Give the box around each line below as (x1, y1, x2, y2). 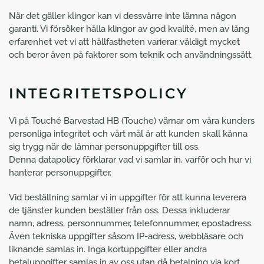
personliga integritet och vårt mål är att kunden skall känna (9, 128, 247, 139)
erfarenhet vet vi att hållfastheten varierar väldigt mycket (9, 37, 240, 47)
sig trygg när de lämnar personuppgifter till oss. (9, 141, 200, 152)
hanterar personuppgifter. (9, 167, 111, 178)
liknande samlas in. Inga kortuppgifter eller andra (9, 244, 207, 255)
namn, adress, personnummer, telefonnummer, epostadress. (9, 218, 253, 229)
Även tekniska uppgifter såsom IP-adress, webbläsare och (9, 231, 243, 242)
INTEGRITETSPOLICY (9, 85, 188, 102)
